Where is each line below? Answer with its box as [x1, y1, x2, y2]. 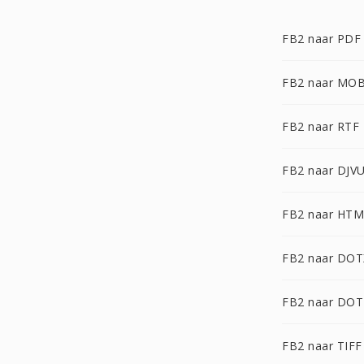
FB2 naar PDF [282, 31, 361, 46]
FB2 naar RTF [282, 119, 359, 134]
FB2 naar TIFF [282, 338, 362, 353]
